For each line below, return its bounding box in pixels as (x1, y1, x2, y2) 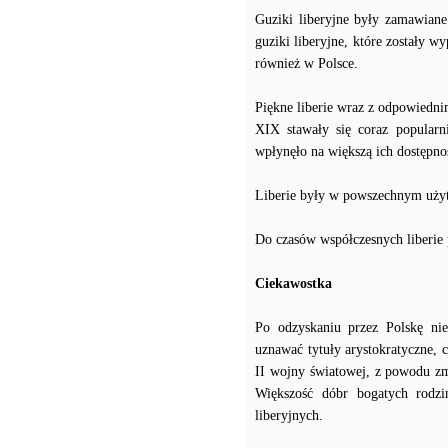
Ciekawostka (255, 276, 332, 291)
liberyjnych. (255, 408, 323, 423)
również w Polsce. (255, 56, 358, 71)
